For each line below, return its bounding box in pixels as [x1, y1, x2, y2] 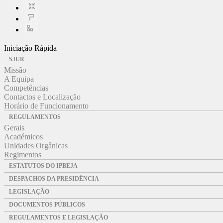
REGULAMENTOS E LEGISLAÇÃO [9, 214, 108, 221]
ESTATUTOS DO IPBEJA [9, 162, 78, 169]
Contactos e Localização [4, 92, 81, 101]
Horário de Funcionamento [4, 101, 89, 110]
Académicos [4, 132, 43, 141]
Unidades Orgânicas [4, 141, 68, 150]
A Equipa [4, 74, 34, 83]
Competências [4, 83, 48, 92]
